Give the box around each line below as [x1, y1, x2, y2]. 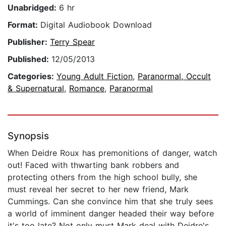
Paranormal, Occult [138, 71, 211, 82]
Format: [8, 20, 40, 30]
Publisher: [8, 37, 50, 47]
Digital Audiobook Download [40, 20, 152, 30]
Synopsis [8, 130, 49, 142]
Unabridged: [8, 3, 59, 13]
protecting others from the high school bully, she [8, 172, 197, 183]
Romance [69, 83, 104, 94]
